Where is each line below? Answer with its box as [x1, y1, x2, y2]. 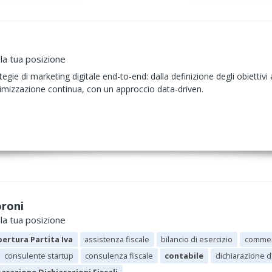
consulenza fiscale [85, 250, 154, 261]
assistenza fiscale [84, 234, 150, 245]
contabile [165, 250, 204, 261]
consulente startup [4, 250, 73, 261]
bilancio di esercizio [161, 234, 233, 245]
